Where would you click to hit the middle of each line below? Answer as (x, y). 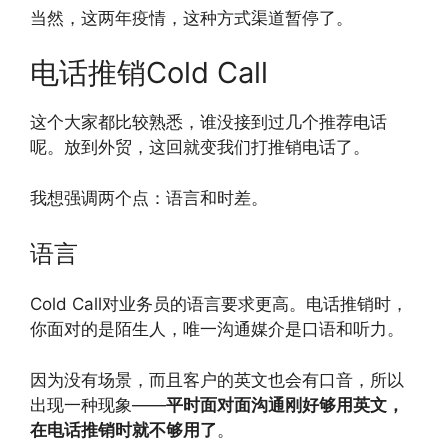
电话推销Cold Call (149, 72)
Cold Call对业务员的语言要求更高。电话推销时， (219, 304)
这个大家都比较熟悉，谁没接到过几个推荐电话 (208, 122)
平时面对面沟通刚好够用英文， (285, 404)
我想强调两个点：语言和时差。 (149, 197)
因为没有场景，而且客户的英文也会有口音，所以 (217, 379)
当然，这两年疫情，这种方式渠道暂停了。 (191, 17)
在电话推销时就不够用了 (123, 429)
